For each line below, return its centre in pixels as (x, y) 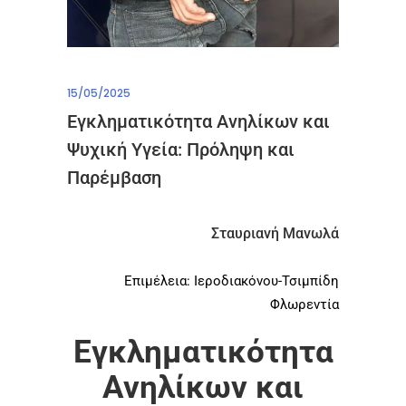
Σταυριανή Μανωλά (275, 233)
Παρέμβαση (114, 177)
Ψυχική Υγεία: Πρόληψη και (181, 149)
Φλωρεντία (304, 304)
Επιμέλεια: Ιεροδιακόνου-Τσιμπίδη (232, 280)
